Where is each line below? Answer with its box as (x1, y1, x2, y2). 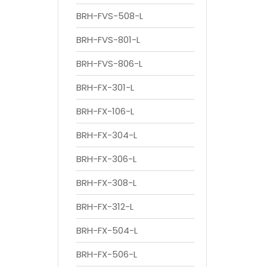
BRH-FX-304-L (76, 128, 137, 141)
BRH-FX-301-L (76, 80, 134, 94)
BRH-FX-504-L (76, 223, 138, 237)
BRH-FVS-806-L (76, 57, 142, 70)
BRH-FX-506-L (76, 247, 137, 260)
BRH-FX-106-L (76, 104, 134, 117)
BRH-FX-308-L (76, 176, 136, 189)
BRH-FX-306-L (76, 152, 136, 165)
